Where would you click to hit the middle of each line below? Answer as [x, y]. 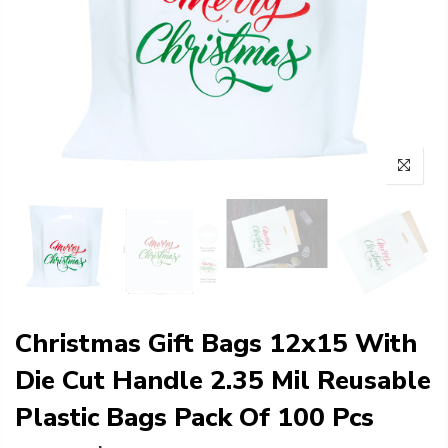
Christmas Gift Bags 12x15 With [216, 343]
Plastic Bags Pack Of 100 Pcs [194, 417]
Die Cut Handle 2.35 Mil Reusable [223, 380]
